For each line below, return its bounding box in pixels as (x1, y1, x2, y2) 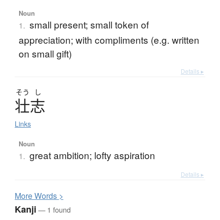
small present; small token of (29, 18, 149, 31)
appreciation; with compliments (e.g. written (18, 33, 199, 47)
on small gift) (18, 47, 72, 60)
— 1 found (36, 204, 71, 215)
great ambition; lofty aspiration (29, 148, 155, 162)
